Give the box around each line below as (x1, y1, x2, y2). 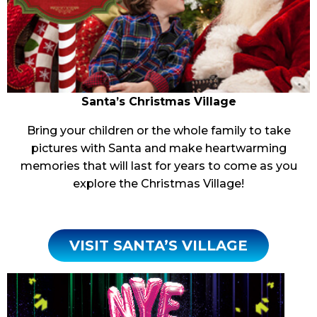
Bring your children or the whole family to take (26, 123, 291, 137)
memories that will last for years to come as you (20, 158, 297, 173)
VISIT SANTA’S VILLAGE (69, 236, 248, 254)
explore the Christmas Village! (73, 176, 244, 190)
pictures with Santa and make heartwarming (30, 141, 287, 155)
